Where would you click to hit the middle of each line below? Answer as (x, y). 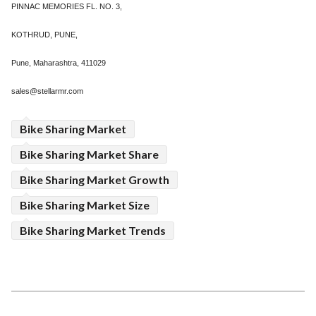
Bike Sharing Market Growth (95, 180)
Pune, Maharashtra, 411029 (59, 63)
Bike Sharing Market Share (89, 154)
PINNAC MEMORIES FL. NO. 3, (67, 6)
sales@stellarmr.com (47, 91)
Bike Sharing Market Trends (93, 230)
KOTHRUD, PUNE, (44, 35)
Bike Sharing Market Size (85, 205)
